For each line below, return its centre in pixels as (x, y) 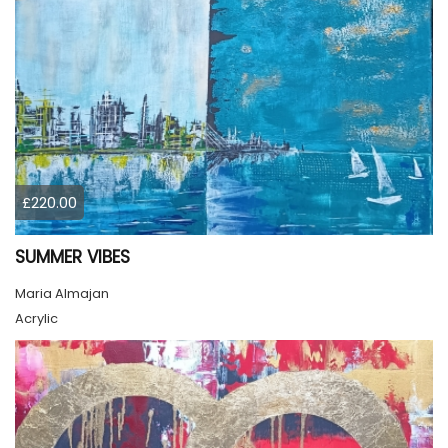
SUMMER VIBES (72, 256)
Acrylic (36, 318)
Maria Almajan (62, 293)
